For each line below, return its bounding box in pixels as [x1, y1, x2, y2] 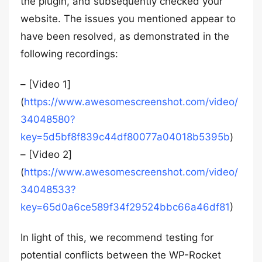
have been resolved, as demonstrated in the [20, 30, 229, 42]
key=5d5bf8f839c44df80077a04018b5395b [20, 131, 230, 143]
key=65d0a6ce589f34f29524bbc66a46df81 [20, 201, 230, 213]
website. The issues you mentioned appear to [20, 13, 236, 25]
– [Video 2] [20, 149, 72, 160]
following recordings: [20, 48, 118, 60]
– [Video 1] [20, 78, 71, 90]
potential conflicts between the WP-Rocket [20, 249, 221, 261]
